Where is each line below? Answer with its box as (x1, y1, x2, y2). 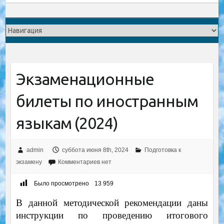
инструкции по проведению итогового (15, 210, 208, 221)
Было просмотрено (33, 180, 89, 187)
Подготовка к (144, 146, 181, 153)
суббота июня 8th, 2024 (61, 146, 128, 153)
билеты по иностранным (15, 92, 198, 110)
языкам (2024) (15, 114, 118, 132)
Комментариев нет (57, 158, 111, 165)
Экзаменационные (15, 70, 154, 88)
